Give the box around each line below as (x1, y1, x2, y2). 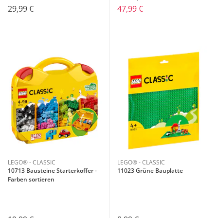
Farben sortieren (8, 175, 54, 184)
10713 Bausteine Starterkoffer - (8, 166, 97, 175)
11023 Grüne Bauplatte (117, 166, 183, 175)
